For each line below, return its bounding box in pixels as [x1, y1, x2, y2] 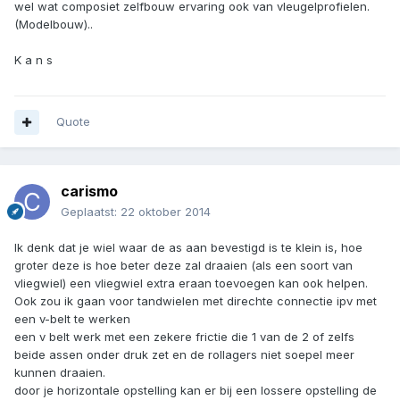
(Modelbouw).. [14, 17, 93, 32]
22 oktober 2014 [121, 204, 211, 220]
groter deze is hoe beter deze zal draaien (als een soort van [14, 258, 353, 273]
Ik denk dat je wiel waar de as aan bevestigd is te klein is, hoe [14, 240, 362, 255]
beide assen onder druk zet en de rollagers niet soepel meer [14, 347, 354, 362]
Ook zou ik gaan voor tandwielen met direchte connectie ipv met [14, 294, 377, 309]
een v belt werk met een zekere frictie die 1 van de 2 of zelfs [14, 329, 354, 345]
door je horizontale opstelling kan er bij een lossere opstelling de [14, 383, 377, 398]
